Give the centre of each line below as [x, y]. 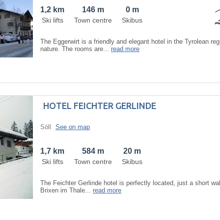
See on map [73, 127]
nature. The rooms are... [76, 49]
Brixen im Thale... [67, 190]
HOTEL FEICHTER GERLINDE [100, 105]
